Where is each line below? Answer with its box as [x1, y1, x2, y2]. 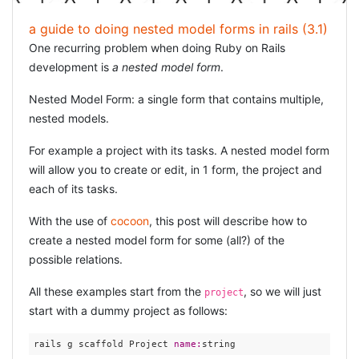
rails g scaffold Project [33, 338, 174, 349]
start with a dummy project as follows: [29, 304, 228, 317]
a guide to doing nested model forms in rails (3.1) [29, 21, 328, 37]
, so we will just [244, 284, 321, 298]
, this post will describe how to [149, 214, 307, 228]
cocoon [111, 214, 149, 228]
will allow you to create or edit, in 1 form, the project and [29, 163, 322, 176]
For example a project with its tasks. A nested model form [29, 143, 329, 157]
